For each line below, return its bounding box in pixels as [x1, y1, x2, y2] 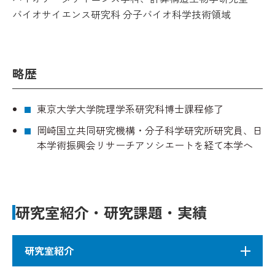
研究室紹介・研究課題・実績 [15, 201, 207, 223]
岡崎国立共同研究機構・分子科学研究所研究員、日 [37, 123, 263, 137]
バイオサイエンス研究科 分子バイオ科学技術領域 [12, 7, 231, 21]
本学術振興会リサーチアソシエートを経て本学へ [37, 137, 253, 152]
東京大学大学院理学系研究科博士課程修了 [37, 101, 223, 116]
